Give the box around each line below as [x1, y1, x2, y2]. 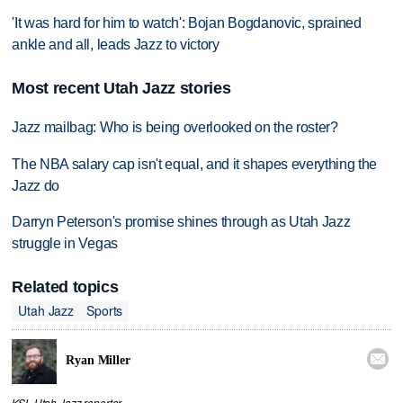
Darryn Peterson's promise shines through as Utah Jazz [12, 214, 351, 230]
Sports [86, 301, 123, 320]
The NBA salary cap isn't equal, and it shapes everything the [12, 156, 378, 172]
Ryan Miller [66, 354, 130, 368]
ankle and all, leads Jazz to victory [12, 37, 219, 53]
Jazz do [12, 177, 60, 193]
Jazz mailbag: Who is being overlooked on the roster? [12, 119, 338, 135]
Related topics [12, 277, 119, 296]
